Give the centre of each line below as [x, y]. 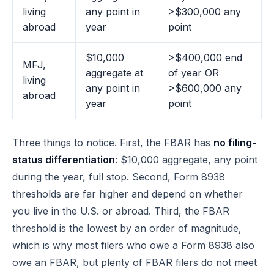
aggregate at [114, 73]
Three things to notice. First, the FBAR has [113, 143]
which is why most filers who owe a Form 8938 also [133, 245]
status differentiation [64, 160]
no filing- [235, 143]
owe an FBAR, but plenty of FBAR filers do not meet [135, 262]
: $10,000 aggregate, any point [186, 160]
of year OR [194, 73]
